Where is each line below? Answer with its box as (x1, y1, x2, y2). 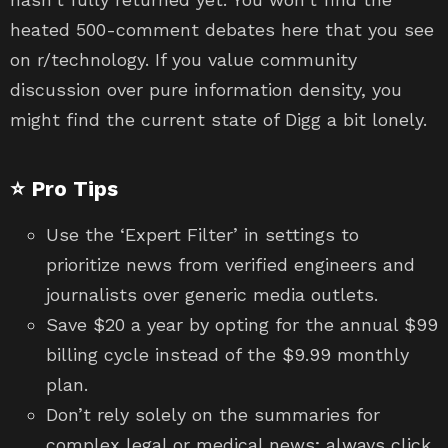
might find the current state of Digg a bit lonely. (10, 109, 427, 131)
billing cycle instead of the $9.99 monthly (46, 344, 409, 366)
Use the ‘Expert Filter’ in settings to (46, 224, 359, 246)
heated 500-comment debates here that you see (10, 19, 434, 41)
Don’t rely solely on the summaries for (46, 404, 380, 426)
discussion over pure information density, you (10, 79, 402, 101)
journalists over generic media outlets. (46, 284, 378, 306)
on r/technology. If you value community (10, 49, 357, 71)
